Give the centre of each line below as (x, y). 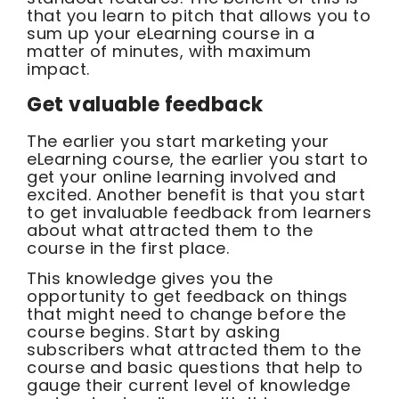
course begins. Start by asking (153, 332)
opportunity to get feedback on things (187, 297)
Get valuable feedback (145, 104)
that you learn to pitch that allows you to (199, 16)
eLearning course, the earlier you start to (197, 159)
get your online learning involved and (182, 176)
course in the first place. (128, 248)
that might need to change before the (186, 314)
